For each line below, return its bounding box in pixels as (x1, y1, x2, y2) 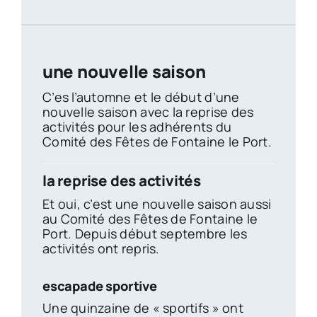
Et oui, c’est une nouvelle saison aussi (42, 195, 272, 213)
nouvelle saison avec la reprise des (42, 103, 254, 121)
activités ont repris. (42, 240, 160, 258)
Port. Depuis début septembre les (42, 225, 248, 243)
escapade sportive (42, 277, 157, 295)
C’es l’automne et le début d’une (42, 88, 240, 106)
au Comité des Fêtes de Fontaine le (42, 210, 258, 228)
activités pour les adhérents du (42, 118, 232, 136)
